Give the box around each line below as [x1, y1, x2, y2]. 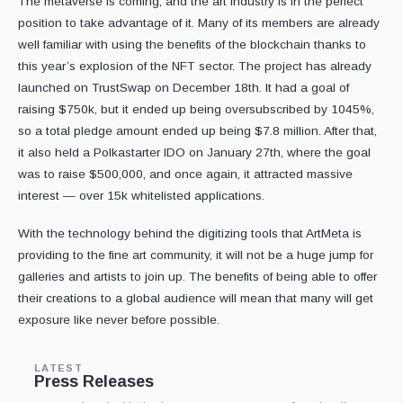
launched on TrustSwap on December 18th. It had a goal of [18, 81, 349, 95]
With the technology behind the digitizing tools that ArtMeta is [18, 227, 362, 241]
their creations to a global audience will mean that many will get [18, 291, 373, 306]
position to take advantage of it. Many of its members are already [18, 16, 380, 31]
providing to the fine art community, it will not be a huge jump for [18, 248, 373, 263]
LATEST [34, 363, 83, 374]
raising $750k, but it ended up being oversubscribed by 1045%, [18, 103, 374, 117]
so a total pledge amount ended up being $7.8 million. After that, [18, 124, 377, 139]
